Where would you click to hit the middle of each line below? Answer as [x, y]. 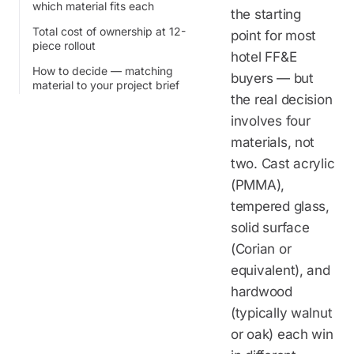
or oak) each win [282, 334]
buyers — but [272, 78]
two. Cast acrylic [283, 163]
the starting [266, 14]
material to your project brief [106, 85]
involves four [271, 121]
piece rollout [64, 45]
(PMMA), [258, 185]
